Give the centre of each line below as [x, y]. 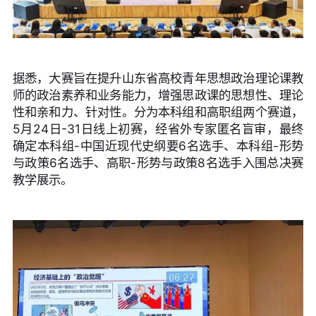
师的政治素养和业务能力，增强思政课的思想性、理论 [158, 95]
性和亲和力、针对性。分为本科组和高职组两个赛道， [158, 112]
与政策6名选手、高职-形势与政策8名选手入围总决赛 [158, 163]
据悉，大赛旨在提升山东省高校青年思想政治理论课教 [158, 78]
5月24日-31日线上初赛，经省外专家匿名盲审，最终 [158, 129]
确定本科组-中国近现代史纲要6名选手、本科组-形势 [158, 146]
